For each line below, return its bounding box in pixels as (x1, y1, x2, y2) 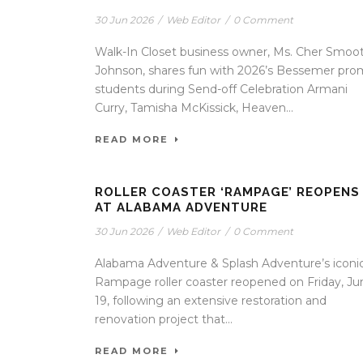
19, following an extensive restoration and (95, 293, 327, 308)
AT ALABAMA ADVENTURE (95, 199, 267, 215)
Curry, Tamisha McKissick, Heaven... (95, 100, 293, 115)
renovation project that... (95, 311, 233, 327)
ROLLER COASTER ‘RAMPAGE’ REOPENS (95, 184, 360, 199)
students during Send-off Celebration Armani (95, 81, 348, 96)
